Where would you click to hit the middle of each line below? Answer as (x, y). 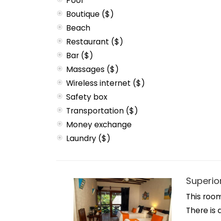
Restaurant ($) (95, 42)
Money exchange (99, 125)
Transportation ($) (102, 111)
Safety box (87, 97)
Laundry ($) (88, 138)
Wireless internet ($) (106, 83)
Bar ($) (80, 55)
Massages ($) (92, 69)
